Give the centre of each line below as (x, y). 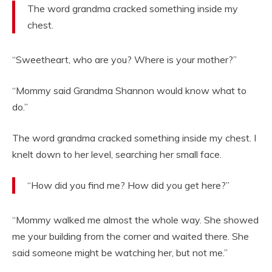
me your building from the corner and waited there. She (131, 236)
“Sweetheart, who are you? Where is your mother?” (124, 60)
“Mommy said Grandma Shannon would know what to (129, 91)
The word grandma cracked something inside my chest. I (134, 138)
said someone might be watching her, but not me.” (120, 253)
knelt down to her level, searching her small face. (117, 155)
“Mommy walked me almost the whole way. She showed (135, 220)
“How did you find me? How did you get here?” (128, 185)
